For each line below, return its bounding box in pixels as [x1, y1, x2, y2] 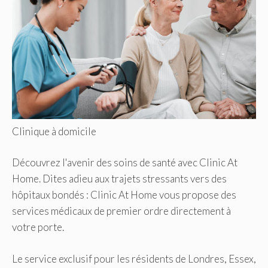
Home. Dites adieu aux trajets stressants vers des [12, 172, 227, 185]
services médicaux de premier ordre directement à [12, 205, 231, 218]
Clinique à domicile [12, 124, 96, 138]
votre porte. [12, 221, 64, 234]
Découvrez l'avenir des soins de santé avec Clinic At [12, 156, 237, 169]
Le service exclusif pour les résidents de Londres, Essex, [12, 252, 256, 265]
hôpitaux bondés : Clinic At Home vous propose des [12, 188, 236, 202]
